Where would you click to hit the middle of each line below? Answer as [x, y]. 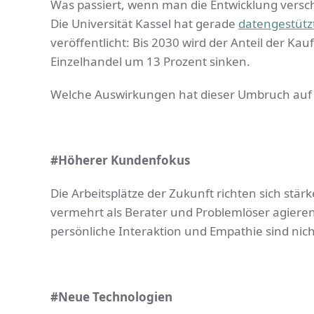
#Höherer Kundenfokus [120, 161]
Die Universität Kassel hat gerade [144, 24]
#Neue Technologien [111, 297]
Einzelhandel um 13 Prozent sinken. [150, 62]
